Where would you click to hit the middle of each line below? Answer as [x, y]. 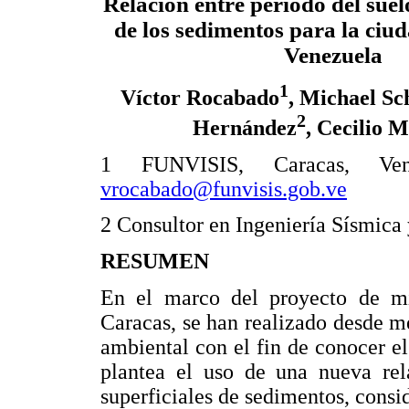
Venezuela [333, 56]
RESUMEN [155, 262]
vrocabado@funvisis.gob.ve [224, 189]
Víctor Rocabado [200, 98]
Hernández [244, 128]
